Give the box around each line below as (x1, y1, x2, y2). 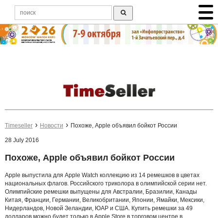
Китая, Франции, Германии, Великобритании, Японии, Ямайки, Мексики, (5, 196, 204, 203)
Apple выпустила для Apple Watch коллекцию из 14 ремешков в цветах (5, 171, 200, 179)
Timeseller (5, 122, 33, 129)
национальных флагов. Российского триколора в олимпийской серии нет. (5, 180, 207, 187)
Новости (40, 122, 63, 129)
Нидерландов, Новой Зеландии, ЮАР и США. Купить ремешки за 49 (5, 204, 193, 212)
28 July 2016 (5, 137, 39, 144)
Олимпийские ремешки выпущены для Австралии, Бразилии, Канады (5, 188, 197, 195)
